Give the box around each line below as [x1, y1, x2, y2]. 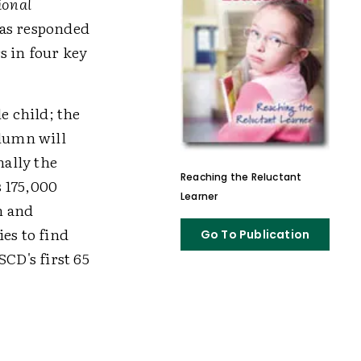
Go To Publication [200, 226, 310, 243]
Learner [180, 189, 218, 203]
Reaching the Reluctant [180, 170, 302, 184]
